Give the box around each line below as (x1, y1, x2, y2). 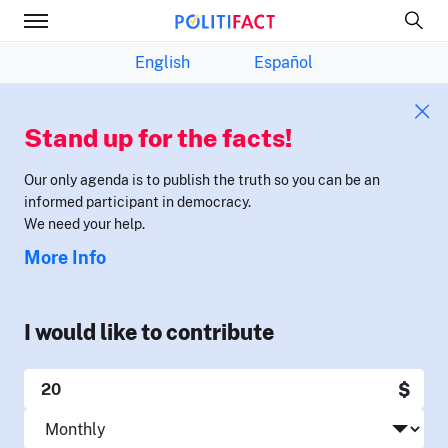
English (135, 52, 190, 72)
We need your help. (24, 215, 145, 232)
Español (254, 52, 313, 72)
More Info (24, 246, 106, 268)
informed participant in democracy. (24, 193, 251, 210)
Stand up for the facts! (24, 122, 292, 153)
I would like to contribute (24, 318, 274, 345)
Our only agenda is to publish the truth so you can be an (24, 171, 380, 188)
